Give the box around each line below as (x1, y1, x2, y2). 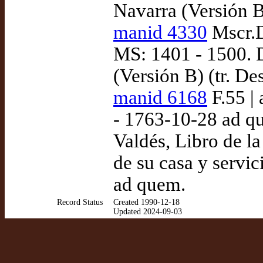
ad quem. (113, 174, 186, 195)
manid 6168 (113, 87, 207, 108)
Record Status (57, 198, 103, 207)
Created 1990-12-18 (113, 198, 180, 207)
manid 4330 (113, 22, 207, 43)
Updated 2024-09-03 (113, 207, 182, 216)
